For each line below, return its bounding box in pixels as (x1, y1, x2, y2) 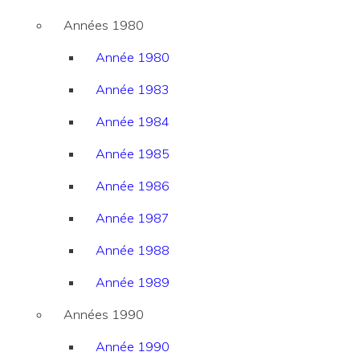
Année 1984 (96, 113, 170, 130)
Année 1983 (96, 81, 170, 98)
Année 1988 (96, 242, 170, 259)
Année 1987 (96, 210, 170, 227)
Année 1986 (96, 178, 170, 194)
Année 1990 (96, 338, 170, 355)
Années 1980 (63, 17, 144, 34)
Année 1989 (96, 274, 170, 291)
